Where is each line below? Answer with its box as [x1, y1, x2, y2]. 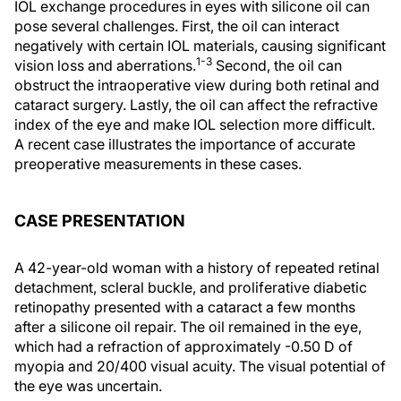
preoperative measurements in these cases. [14, 155, 302, 173]
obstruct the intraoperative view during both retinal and [14, 76, 380, 94]
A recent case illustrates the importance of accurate [14, 135, 355, 153]
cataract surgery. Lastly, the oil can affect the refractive [14, 96, 378, 114]
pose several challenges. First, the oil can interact [14, 17, 339, 35]
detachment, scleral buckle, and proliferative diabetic [14, 278, 367, 296]
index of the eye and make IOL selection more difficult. [14, 115, 375, 133]
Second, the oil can [212, 56, 342, 74]
